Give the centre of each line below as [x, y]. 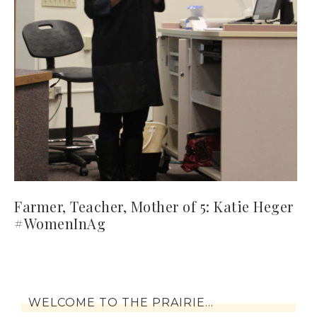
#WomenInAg [60, 223]
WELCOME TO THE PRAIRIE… [121, 302]
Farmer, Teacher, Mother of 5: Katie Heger [154, 206]
